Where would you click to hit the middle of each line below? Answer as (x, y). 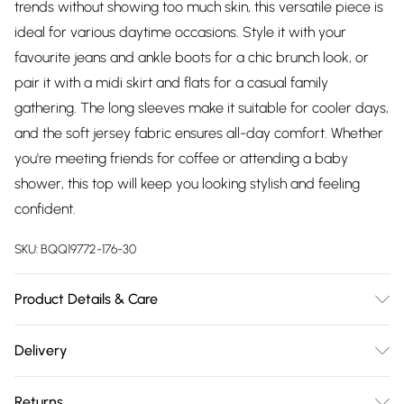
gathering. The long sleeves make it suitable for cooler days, (202, 108)
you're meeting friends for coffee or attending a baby (181, 158)
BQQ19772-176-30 (88, 249)
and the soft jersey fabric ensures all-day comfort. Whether (199, 133)
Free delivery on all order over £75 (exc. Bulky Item (174, 386)
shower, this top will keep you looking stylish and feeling (187, 184)
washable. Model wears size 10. (113, 362)
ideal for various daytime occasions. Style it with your (180, 32)
